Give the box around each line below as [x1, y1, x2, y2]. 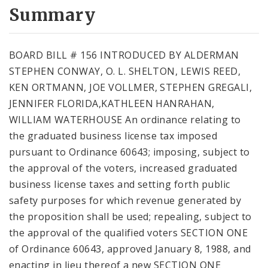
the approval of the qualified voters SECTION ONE [9, 226, 248, 239]
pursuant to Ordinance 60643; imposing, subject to [9, 145, 250, 159]
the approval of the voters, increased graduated [9, 161, 237, 175]
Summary [9, 4, 96, 26]
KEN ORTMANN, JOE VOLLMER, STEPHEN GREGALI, [9, 80, 252, 94]
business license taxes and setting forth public [9, 177, 230, 191]
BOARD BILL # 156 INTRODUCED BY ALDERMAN [9, 48, 239, 62]
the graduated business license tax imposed [9, 129, 218, 142]
